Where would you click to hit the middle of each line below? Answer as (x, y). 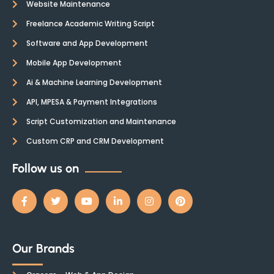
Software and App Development (87, 43)
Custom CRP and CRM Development (95, 141)
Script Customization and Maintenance (101, 121)
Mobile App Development (74, 63)
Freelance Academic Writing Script (90, 24)
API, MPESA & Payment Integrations (91, 102)
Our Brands (43, 248)
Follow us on (46, 168)
